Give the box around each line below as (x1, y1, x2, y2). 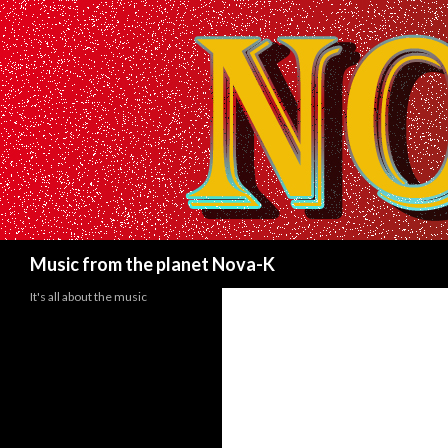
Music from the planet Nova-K (30, 253, 275, 275)
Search (4, 241, 50, 260)
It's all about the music (30, 289, 147, 304)
